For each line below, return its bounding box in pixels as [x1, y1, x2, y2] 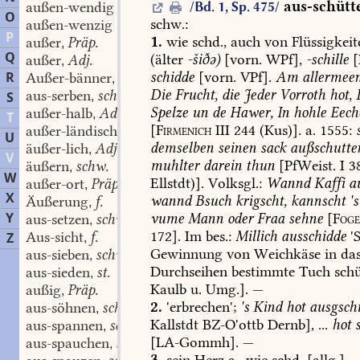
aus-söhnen [26, 299, 96, 317]
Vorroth [276, 85, 326, 104]
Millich [235, 227, 278, 245]
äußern [26, 157, 69, 175]
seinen [214, 138, 257, 157]
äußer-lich [26, 140, 88, 157]
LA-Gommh [156, 333, 231, 351]
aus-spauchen [26, 334, 109, 352]
